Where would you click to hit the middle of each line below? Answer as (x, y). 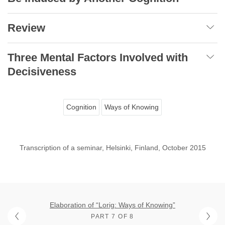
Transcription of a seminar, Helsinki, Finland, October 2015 (113, 148)
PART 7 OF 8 (113, 217)
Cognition (81, 107)
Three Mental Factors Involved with (98, 58)
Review (26, 28)
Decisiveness (42, 72)
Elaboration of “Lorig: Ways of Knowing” (113, 205)
